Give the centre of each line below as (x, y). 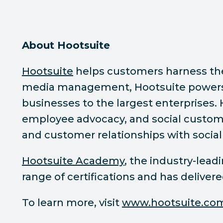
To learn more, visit (72, 203)
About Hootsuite (66, 45)
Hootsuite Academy (73, 161)
